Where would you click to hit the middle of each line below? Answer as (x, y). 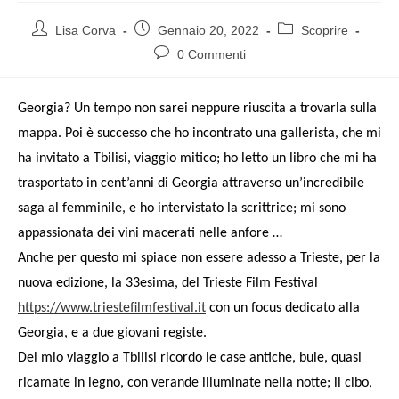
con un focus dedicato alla (283, 309)
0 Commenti (211, 55)
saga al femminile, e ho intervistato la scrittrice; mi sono (182, 209)
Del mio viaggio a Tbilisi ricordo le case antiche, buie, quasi (190, 358)
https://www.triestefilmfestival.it (112, 309)
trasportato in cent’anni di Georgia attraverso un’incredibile (191, 184)
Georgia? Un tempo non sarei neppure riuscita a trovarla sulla (197, 109)
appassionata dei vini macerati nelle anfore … (150, 234)
